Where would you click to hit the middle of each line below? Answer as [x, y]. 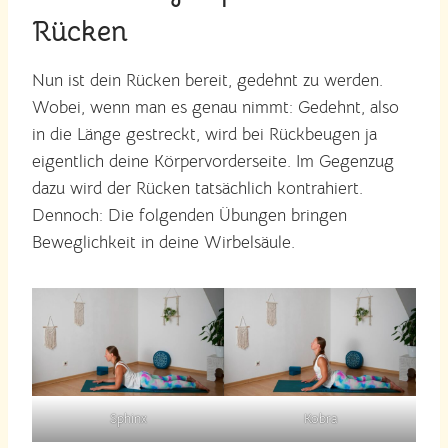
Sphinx [128, 418]
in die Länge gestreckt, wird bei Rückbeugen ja [204, 134]
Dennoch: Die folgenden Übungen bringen [189, 215]
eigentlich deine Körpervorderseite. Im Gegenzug [213, 161]
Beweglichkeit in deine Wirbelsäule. [163, 242]
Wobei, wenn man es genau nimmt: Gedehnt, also [215, 107]
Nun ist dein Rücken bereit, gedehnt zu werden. [207, 80]
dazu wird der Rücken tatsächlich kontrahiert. [197, 188]
